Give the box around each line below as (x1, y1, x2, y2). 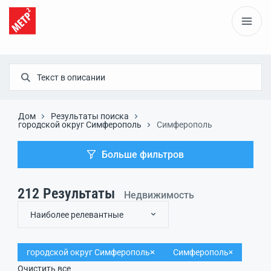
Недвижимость (124, 189, 194, 201)
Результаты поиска (51, 111, 129, 121)
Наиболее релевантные (30, 209, 123, 220)
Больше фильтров (102, 148, 184, 160)
